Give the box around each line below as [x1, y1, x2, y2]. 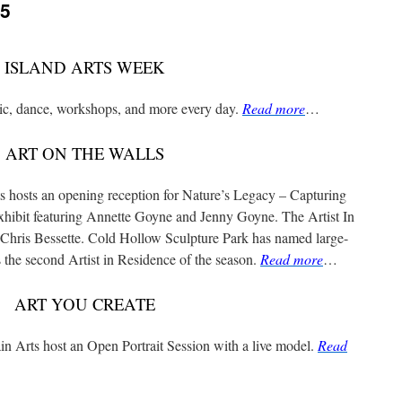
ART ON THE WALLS [4, 142, 164, 164]
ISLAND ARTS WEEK [4, 56, 165, 78]
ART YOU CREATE [13, 293, 155, 315]
